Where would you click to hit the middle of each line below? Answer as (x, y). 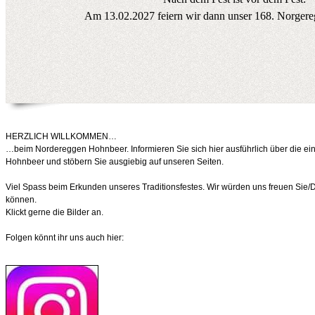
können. (21, 200)
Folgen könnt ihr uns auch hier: (65, 238)
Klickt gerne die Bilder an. (54, 212)
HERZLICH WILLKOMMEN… (61, 136)
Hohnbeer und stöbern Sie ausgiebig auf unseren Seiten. (115, 162)
